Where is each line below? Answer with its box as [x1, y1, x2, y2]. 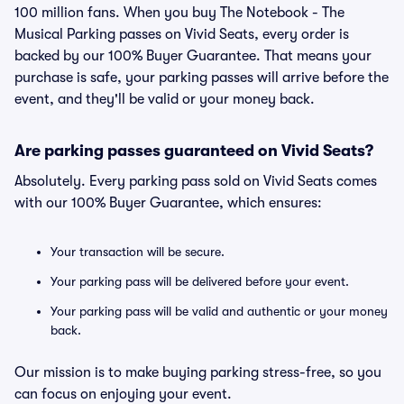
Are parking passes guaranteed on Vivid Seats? [14, 142, 373, 160]
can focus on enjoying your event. [14, 386, 232, 402]
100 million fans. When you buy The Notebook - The [14, 5, 344, 21]
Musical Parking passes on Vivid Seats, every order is [14, 26, 349, 42]
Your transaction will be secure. [50, 244, 225, 259]
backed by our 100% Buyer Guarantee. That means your [14, 48, 372, 64]
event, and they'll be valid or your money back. [14, 91, 315, 107]
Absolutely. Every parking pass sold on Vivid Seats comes [14, 173, 377, 189]
